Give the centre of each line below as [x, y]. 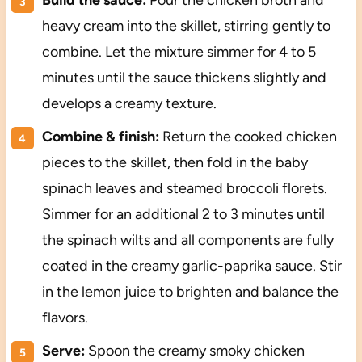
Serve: [63, 351]
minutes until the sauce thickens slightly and [184, 78]
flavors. [65, 318]
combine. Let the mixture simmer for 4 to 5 [179, 52]
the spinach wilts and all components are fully [187, 240]
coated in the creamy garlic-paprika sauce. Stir [192, 266]
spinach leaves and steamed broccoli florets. [184, 189]
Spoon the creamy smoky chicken [194, 351]
